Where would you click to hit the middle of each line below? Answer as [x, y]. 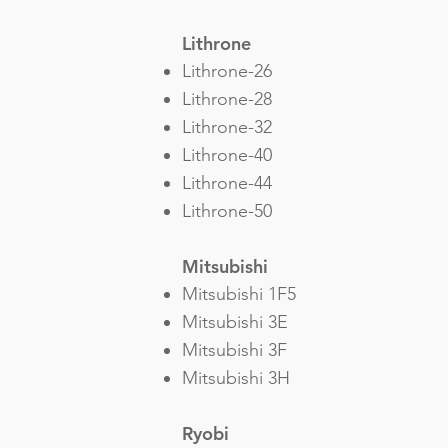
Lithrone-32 [227, 127]
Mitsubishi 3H [241, 378]
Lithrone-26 [227, 71]
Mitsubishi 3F [234, 350]
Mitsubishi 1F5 [239, 294]
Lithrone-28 [227, 99]
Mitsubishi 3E [235, 322]
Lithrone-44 [227, 183]
